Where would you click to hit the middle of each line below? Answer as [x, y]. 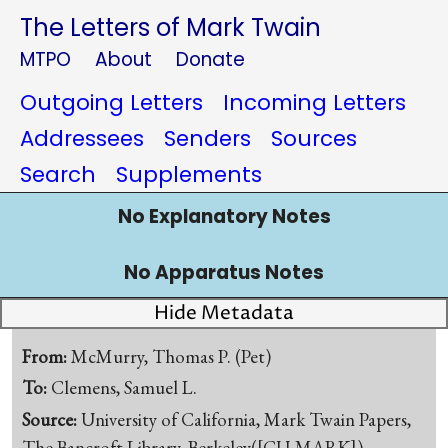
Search [58, 174]
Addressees [82, 138]
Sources [314, 138]
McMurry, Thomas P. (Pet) [171, 356]
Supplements [189, 174]
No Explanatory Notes [224, 216]
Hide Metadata [224, 313]
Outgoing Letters [111, 102]
